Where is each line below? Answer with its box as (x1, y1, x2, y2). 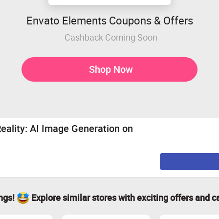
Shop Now (88, 62, 133, 76)
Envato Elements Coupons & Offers (26, 13, 193, 27)
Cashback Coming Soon (64, 31, 157, 43)
